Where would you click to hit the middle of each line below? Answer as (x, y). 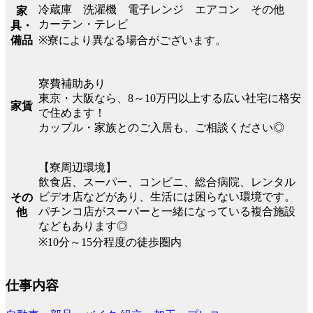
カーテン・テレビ (83, 24)
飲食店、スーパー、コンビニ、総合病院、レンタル (167, 182)
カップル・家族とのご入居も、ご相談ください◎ (161, 128)
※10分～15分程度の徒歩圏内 (110, 242)
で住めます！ (72, 113)
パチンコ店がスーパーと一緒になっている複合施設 (167, 212)
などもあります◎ (83, 226)
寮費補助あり (72, 84)
